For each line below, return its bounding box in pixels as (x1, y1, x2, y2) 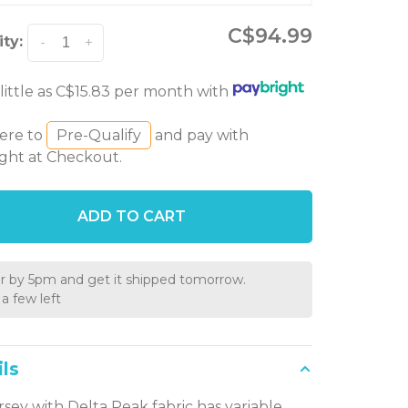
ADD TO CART (77, 208, 187, 226)
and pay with (151, 127, 250, 145)
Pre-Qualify (56, 127, 142, 145)
